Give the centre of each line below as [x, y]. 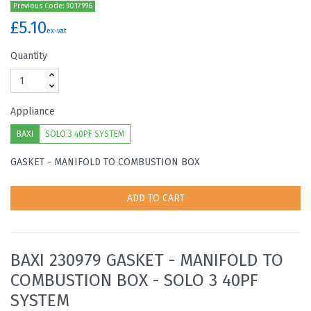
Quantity [29, 56]
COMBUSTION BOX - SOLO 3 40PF [134, 280]
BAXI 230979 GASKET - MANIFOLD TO [147, 260]
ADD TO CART [155, 198]
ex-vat [57, 31]
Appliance [33, 111]
